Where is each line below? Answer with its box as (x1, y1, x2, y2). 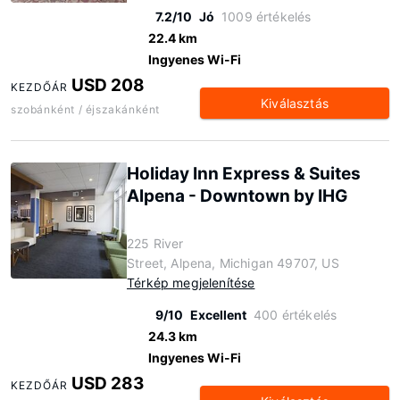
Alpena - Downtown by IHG (127, 186, 347, 206)
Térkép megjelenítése (127, 275, 255, 290)
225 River (127, 236, 184, 251)
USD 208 (71, 75, 146, 96)
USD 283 (71, 373, 146, 394)
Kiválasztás (261, 96, 329, 111)
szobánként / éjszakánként (11, 103, 160, 116)
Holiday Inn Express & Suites (127, 163, 361, 184)
